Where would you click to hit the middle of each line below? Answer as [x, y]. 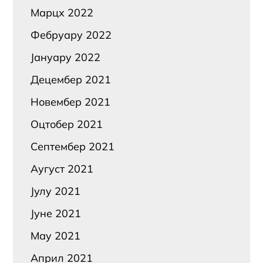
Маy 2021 [56, 235]
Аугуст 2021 [62, 168]
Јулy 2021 [56, 191]
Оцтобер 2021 [67, 124]
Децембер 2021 [71, 79]
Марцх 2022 [62, 12]
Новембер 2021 [71, 102]
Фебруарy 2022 [71, 35]
